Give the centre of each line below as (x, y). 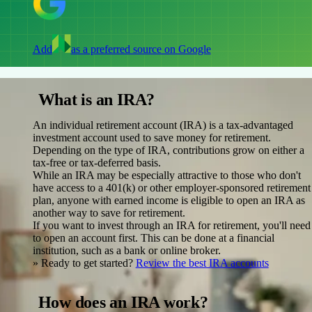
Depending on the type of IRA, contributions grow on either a (168, 150)
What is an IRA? (96, 99)
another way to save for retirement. (109, 212)
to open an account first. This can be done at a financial (153, 237)
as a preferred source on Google (141, 49)
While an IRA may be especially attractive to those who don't (166, 175)
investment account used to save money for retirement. (151, 137)
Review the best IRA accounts (202, 263)
